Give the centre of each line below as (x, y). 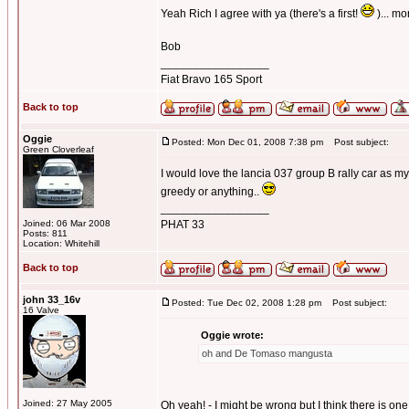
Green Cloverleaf (58, 149)
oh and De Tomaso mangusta (267, 353)
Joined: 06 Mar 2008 (67, 223)
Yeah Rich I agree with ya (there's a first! (261, 14)
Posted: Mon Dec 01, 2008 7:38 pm (247, 142)
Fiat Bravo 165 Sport (211, 79)
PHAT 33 (183, 225)
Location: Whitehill (61, 243)
